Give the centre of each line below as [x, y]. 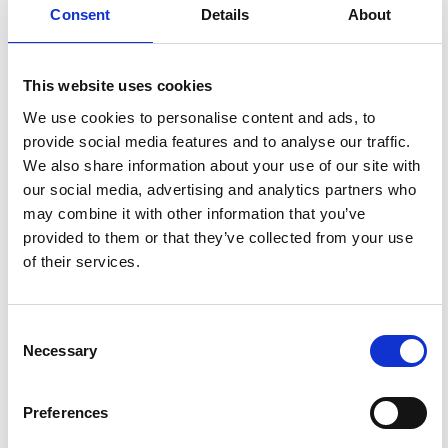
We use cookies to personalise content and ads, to [199, 117]
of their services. [81, 261]
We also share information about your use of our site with [222, 165]
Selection [37, 354]
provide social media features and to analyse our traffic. [217, 141]
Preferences [66, 412]
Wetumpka [257, 378]
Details [225, 14]
